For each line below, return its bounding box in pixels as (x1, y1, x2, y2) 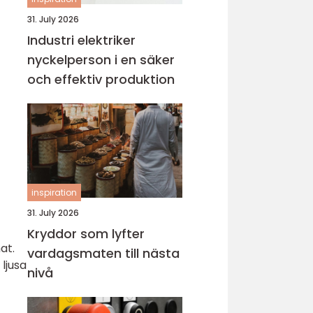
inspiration (31, 187, 77, 198)
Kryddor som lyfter (27, 225, 145, 242)
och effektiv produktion (27, 71, 175, 88)
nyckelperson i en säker (27, 51, 175, 68)
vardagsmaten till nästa (27, 245, 180, 262)
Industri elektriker (27, 31, 136, 49)
